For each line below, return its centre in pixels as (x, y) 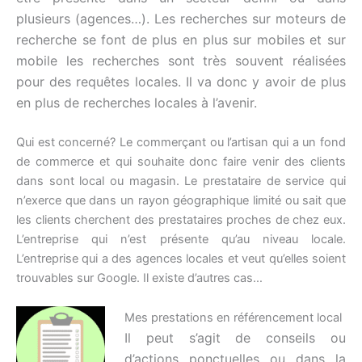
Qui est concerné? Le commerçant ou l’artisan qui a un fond (181, 142)
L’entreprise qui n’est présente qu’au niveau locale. (181, 239)
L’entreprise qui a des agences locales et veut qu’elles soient (181, 258)
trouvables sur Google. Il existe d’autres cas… (139, 278)
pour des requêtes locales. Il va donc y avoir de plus (181, 82)
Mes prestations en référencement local (233, 318)
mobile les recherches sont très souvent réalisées (181, 61)
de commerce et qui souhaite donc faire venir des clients (181, 161)
